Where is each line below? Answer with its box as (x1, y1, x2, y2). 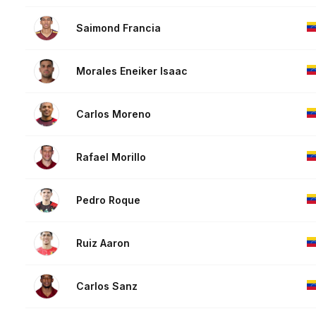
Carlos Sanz (76, 280, 138, 293)
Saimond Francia (76, 22, 161, 35)
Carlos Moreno (76, 108, 151, 121)
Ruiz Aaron (76, 237, 130, 250)
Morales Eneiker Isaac (76, 65, 188, 78)
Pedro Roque (76, 194, 140, 207)
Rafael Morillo (76, 151, 146, 164)
